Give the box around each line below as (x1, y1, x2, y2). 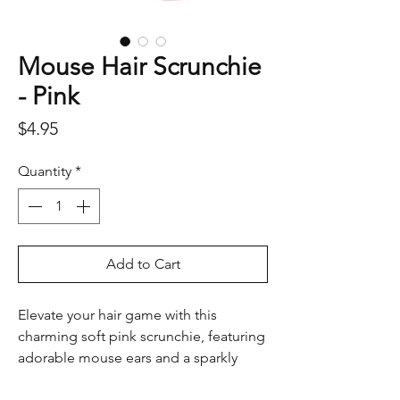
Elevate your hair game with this (18, 306, 217, 324)
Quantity (18, 162, 71, 180)
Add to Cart (105, 255, 180, 273)
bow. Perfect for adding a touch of (18, 371, 235, 388)
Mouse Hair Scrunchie (18, 52, 262, 82)
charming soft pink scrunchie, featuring (18, 328, 265, 346)
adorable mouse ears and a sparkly (18, 349, 237, 367)
